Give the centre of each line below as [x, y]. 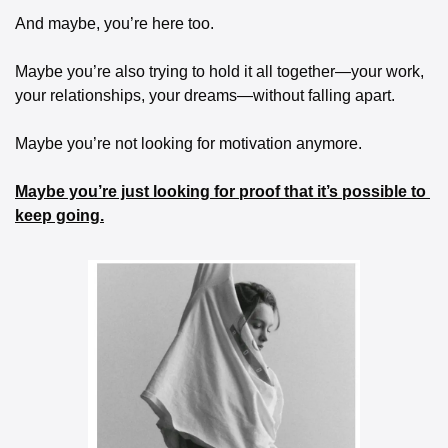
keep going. [59, 215]
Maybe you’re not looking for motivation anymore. [188, 143]
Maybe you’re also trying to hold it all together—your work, [219, 71]
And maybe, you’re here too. [114, 23]
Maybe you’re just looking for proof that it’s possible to [220, 191]
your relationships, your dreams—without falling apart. [205, 95]
